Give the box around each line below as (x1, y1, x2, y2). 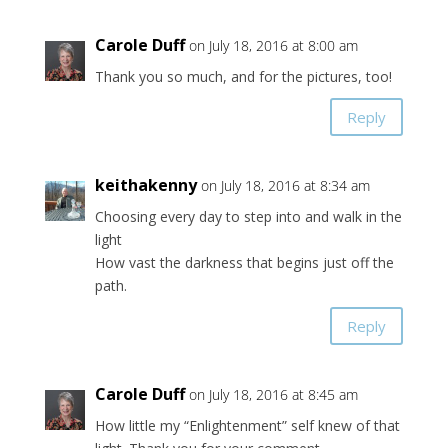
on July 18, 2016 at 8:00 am (188, 36, 358, 56)
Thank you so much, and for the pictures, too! (94, 67, 392, 87)
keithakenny (94, 174, 197, 197)
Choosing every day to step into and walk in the (94, 207, 402, 227)
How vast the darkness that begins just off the (94, 253, 394, 273)
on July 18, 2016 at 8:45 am (188, 385, 358, 405)
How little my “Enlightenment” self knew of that (94, 416, 400, 436)
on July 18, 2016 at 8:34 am (200, 176, 370, 196)
